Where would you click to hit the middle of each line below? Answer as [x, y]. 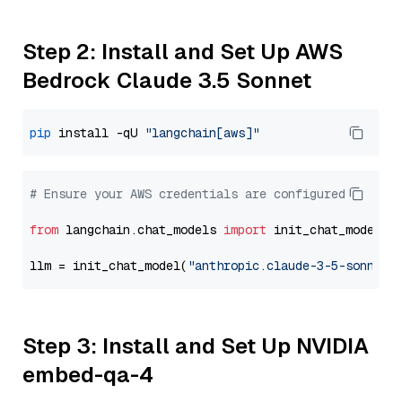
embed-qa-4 [88, 375]
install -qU [98, 133]
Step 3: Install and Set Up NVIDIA [196, 346]
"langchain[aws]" [202, 133]
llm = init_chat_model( [109, 266]
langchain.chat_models [141, 230]
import [245, 230]
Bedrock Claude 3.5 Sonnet [167, 80]
